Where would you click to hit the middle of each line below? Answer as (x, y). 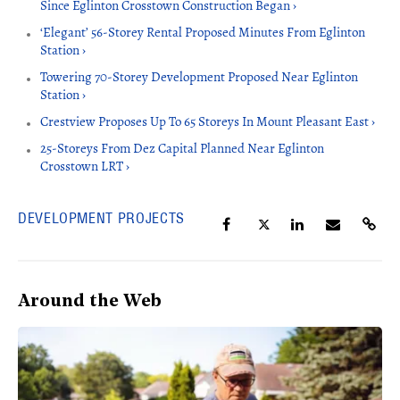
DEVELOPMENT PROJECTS (101, 218)
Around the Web (90, 302)
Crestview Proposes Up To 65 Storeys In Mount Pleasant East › (208, 122)
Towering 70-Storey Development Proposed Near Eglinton (199, 77)
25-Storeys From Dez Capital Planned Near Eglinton (182, 149)
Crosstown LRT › (85, 167)
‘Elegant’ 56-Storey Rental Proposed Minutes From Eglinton (203, 33)
